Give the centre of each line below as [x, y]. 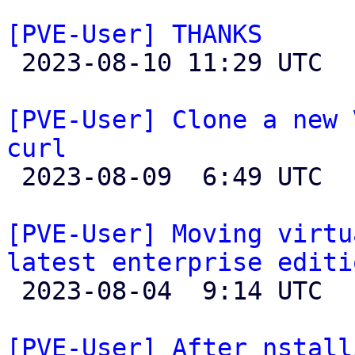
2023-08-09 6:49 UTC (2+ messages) [14, 177]
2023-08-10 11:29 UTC [14, 63]
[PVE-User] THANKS [134, 34]
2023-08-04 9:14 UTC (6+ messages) [14, 291]
